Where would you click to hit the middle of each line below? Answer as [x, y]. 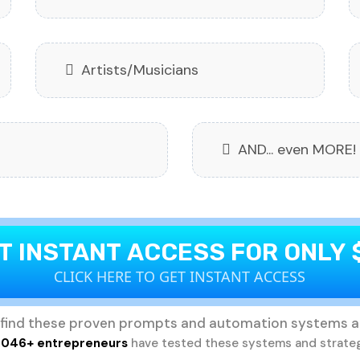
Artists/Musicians [140, 70]
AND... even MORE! [297, 150]
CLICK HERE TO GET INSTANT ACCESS [180, 277]
